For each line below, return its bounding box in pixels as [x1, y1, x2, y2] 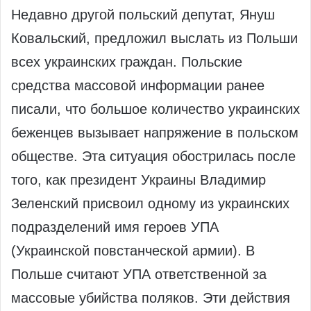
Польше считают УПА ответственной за [11, 267, 267, 283]
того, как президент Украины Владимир [11, 172, 266, 188]
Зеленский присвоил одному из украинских [11, 196, 289, 212]
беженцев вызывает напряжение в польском [11, 125, 299, 141]
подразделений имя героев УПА [11, 219, 219, 235]
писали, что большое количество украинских [11, 101, 300, 117]
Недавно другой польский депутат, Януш [11, 7, 275, 23]
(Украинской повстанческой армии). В [11, 243, 255, 259]
